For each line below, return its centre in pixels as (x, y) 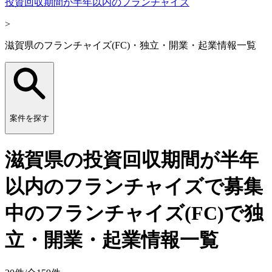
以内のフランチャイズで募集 (134, 187)
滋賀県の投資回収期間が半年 (132, 160)
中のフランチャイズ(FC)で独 (134, 213)
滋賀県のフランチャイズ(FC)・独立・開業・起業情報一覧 (131, 45)
